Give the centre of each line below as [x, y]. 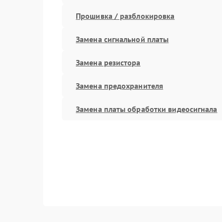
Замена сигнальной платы [122, 39]
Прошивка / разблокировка [125, 16]
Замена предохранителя [120, 85]
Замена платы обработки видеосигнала [147, 109]
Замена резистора [108, 62]
